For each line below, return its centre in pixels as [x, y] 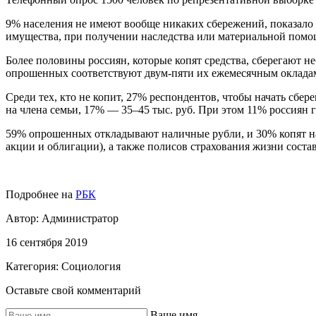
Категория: [34, 266]
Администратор [80, 218]
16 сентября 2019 [47, 242]
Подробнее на [41, 194]
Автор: [24, 218]
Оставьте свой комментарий [73, 290]
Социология [91, 266]
